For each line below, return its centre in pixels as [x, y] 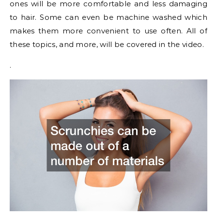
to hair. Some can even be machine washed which [108, 17]
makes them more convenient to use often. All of [108, 31]
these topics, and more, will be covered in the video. [107, 44]
